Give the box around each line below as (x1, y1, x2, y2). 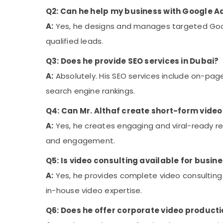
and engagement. (46, 135, 115, 146)
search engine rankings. (46, 86, 135, 97)
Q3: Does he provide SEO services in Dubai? (46, 56, 219, 67)
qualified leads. (46, 36, 104, 47)
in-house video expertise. (46, 185, 142, 196)
